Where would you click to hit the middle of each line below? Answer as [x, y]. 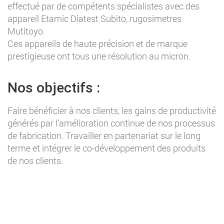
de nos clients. [35, 160]
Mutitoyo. [26, 31]
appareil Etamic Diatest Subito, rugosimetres [94, 18]
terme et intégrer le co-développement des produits [106, 148]
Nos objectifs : [54, 87]
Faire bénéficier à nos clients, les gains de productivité [112, 110]
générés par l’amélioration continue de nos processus [111, 123]
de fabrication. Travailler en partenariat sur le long [104, 135]
